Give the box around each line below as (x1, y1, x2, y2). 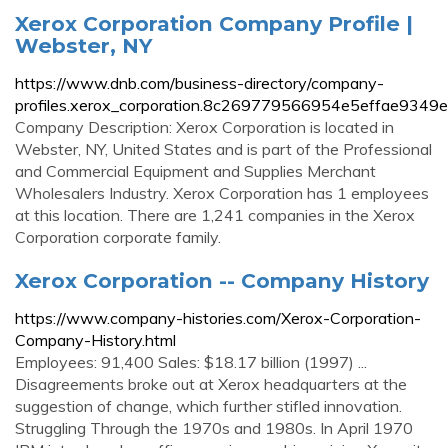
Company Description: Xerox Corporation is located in (15, 117, 394, 137)
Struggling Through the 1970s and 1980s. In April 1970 (15, 418, 413, 438)
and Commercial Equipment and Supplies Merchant (15, 161, 376, 181)
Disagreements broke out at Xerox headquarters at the (15, 374, 407, 394)
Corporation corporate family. (15, 227, 221, 247)
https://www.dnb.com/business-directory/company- (15, 73, 384, 93)
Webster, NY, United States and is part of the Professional (15, 139, 432, 159)
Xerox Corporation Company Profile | (15, 11, 413, 36)
